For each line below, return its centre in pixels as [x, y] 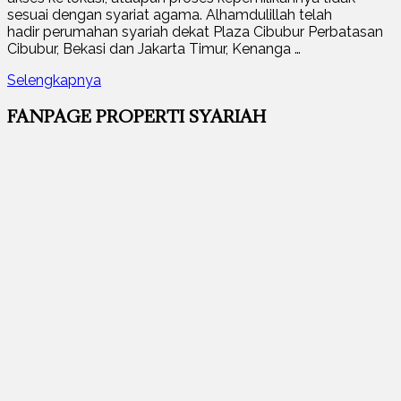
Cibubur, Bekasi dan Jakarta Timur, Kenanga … [154, 48]
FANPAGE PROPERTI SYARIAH [137, 116]
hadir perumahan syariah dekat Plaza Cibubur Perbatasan [195, 31]
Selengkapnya [54, 80]
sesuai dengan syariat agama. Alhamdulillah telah [170, 14]
